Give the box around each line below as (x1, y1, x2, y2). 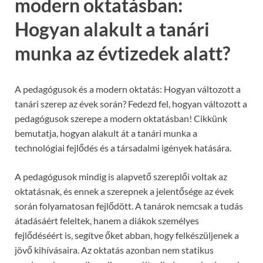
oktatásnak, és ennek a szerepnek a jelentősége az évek (15, 186, 234, 197)
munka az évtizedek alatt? (15, 41, 230, 65)
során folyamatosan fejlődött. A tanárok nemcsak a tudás (15, 200, 243, 212)
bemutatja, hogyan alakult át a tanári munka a (15, 127, 197, 139)
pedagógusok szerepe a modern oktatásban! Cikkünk (15, 113, 227, 124)
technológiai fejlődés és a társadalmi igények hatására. (15, 142, 231, 154)
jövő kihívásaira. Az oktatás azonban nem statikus (15, 244, 214, 256)
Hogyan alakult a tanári (15, 17, 210, 41)
